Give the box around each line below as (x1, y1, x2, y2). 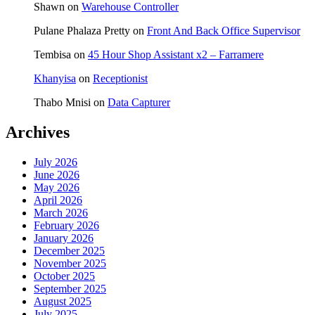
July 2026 (34, 156, 77, 169)
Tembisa (34, 49, 71, 61)
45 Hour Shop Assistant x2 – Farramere (88, 49, 264, 61)
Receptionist (93, 72, 148, 85)
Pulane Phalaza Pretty (34, 25, 130, 37)
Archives (6, 123, 70, 142)
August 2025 (34, 295, 91, 308)
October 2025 (34, 270, 95, 283)
